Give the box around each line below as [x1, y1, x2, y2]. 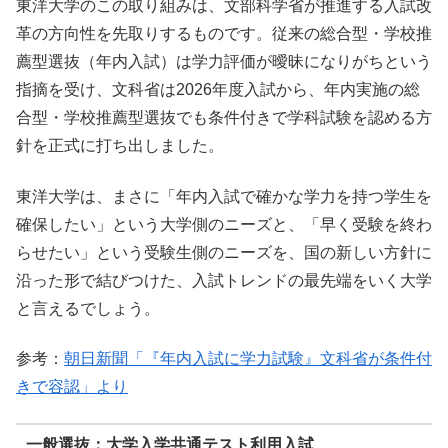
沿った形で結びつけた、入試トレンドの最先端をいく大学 [16, 271, 432, 289]
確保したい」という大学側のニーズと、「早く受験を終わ [16, 215, 432, 233]
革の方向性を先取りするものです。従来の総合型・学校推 [16, 25, 432, 43]
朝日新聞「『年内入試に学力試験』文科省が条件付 [64, 349, 432, 367]
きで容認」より [16, 377, 128, 395]
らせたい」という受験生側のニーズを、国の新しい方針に [16, 243, 432, 261]
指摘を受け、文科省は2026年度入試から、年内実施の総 [16, 81, 420, 99]
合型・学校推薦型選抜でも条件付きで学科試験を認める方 [16, 109, 432, 127]
